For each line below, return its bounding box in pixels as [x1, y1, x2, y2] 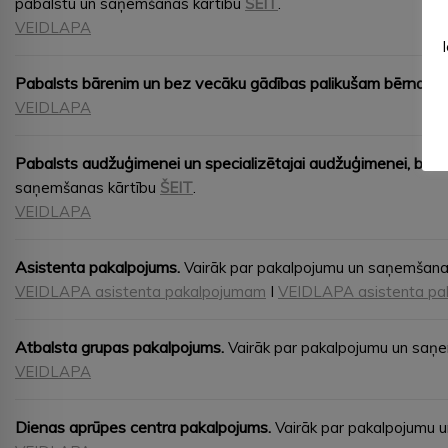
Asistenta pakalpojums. [15, 256, 180, 277]
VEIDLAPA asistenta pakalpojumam [15, 281, 266, 301]
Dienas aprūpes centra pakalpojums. [15, 416, 271, 437]
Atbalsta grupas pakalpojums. [15, 336, 224, 357]
